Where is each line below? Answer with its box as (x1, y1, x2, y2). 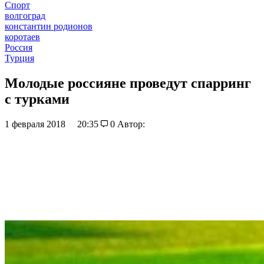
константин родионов (5, 21, 93, 31)
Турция (5, 53, 34, 63)
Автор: (117, 118, 145, 129)
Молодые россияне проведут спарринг (5, 75, 251, 91)
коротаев (5, 32, 40, 42)
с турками (5, 91, 70, 107)
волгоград (5, 11, 45, 21)
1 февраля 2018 (5, 118, 68, 129)
